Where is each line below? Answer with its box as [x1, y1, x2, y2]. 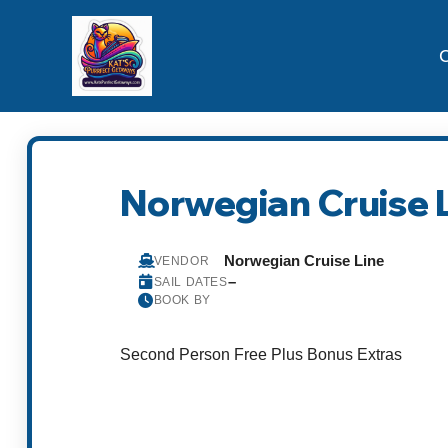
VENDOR [153, 253, 210, 268]
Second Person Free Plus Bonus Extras [120, 345, 402, 363]
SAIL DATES [153, 274, 228, 289]
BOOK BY [153, 293, 211, 308]
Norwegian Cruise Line [223, 252, 384, 270]
